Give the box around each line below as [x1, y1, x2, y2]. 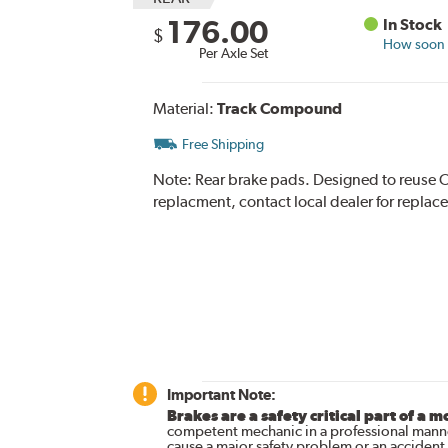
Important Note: [166, 386, 276, 404]
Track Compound [216, 99, 342, 119]
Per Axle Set [198, 45, 268, 62]
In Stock [383, 15, 443, 35]
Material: [152, 99, 217, 119]
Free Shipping [181, 136, 264, 153]
